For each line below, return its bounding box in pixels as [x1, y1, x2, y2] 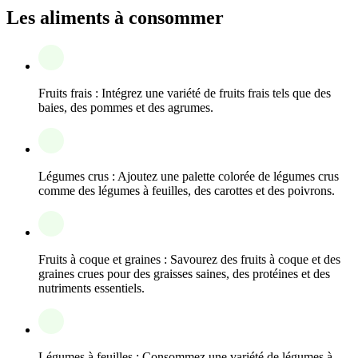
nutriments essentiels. [38, 280, 145, 295]
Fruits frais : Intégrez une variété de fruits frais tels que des [38, 86, 331, 100]
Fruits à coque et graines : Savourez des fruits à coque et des [38, 252, 340, 266]
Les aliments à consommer [6, 6, 224, 28]
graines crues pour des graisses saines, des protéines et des [38, 266, 330, 280]
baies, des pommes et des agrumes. [38, 100, 213, 114]
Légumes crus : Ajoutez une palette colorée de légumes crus [38, 169, 339, 183]
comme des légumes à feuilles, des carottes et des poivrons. [38, 183, 335, 197]
